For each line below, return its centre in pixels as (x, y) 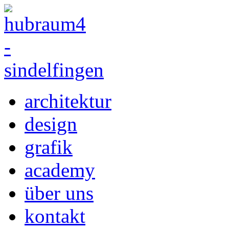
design (51, 124)
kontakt (55, 216)
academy (60, 170)
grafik (49, 147)
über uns (59, 193)
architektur (68, 101)
